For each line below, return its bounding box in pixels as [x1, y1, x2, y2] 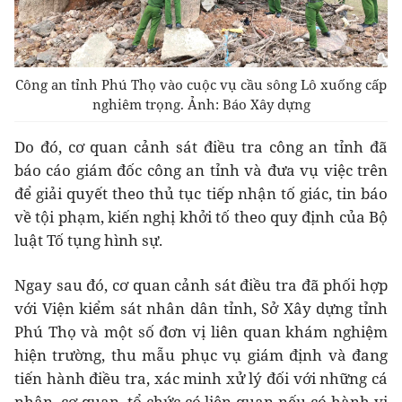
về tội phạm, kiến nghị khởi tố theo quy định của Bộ [14, 205, 388, 227]
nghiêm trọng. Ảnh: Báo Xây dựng [92, 94, 310, 113]
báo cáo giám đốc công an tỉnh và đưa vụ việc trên [14, 159, 388, 180]
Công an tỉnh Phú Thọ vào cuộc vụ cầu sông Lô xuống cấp [15, 74, 387, 93]
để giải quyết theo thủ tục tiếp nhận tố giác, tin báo [14, 182, 388, 204]
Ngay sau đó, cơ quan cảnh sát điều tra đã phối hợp [14, 274, 388, 295]
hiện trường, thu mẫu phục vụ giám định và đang [14, 344, 388, 365]
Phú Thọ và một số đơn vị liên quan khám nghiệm [14, 320, 388, 342]
